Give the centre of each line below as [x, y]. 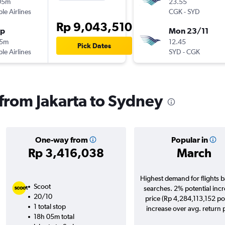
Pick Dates [94, 46]
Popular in [189, 140]
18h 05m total [54, 217]
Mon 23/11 [188, 31]
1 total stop [49, 207]
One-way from [61, 140]
